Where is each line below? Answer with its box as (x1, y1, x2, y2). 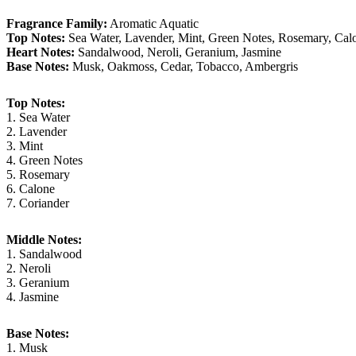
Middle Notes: (6, 233, 82, 247)
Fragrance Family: (6, 17, 107, 31)
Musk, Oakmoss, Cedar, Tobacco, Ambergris (69, 60, 298, 74)
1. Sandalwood (6, 247, 82, 261)
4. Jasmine (6, 290, 59, 304)
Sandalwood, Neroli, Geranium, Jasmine (75, 45, 281, 60)
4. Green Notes (6, 153, 83, 168)
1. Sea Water (6, 110, 70, 125)
